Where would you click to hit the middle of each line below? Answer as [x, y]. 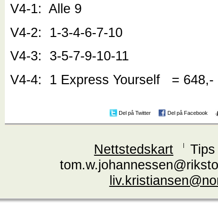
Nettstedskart [134, 149]
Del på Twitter [135, 113]
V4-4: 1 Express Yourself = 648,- [112, 80]
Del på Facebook [187, 113]
